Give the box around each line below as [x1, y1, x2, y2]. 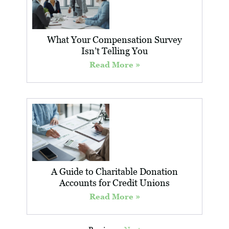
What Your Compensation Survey [47, 34, 182, 45]
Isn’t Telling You [81, 45, 148, 56]
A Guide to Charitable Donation [51, 166, 178, 177]
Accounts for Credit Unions [59, 177, 170, 188]
